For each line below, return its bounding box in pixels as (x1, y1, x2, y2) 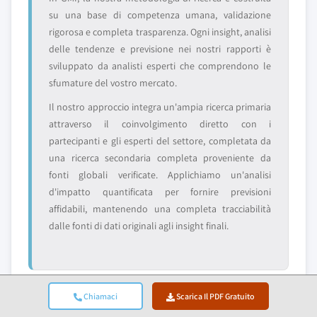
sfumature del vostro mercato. (49, 76, 177, 90)
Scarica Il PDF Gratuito (175, 291, 255, 301)
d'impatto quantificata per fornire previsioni (49, 185, 271, 199)
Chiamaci (81, 291, 117, 301)
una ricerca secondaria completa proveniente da (49, 151, 271, 165)
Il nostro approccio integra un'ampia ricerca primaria (49, 100, 271, 114)
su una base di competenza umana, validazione (49, 8, 271, 22)
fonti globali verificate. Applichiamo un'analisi (49, 168, 271, 182)
